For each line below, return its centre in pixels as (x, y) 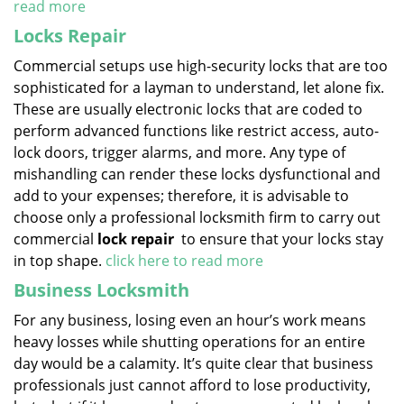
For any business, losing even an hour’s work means (190, 320)
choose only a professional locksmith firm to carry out (197, 217)
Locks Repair (70, 36)
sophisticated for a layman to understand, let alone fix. (199, 87)
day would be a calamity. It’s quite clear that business (193, 363)
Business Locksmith (101, 290)
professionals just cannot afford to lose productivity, (192, 385)
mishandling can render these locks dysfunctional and (197, 174)
